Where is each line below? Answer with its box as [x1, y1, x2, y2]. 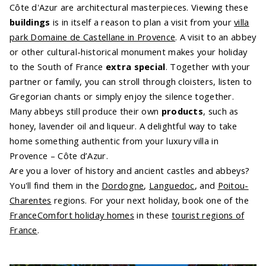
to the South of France [9, 60, 106, 72]
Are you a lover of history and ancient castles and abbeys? [9, 164, 250, 176]
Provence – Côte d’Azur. [9, 149, 108, 161]
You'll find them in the [9, 179, 102, 191]
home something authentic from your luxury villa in [9, 134, 218, 147]
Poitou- [217, 179, 249, 191]
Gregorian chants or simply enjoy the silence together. [9, 90, 234, 102]
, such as [203, 104, 239, 117]
